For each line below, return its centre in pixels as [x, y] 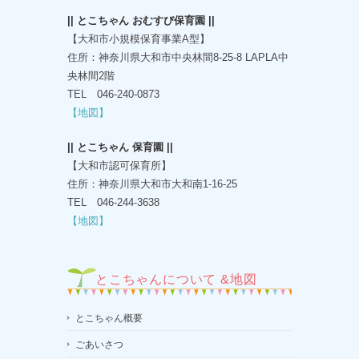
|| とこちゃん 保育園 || [120, 147]
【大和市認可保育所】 [119, 166]
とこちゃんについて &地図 [176, 280]
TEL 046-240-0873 [113, 95]
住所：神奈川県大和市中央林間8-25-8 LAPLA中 [178, 58]
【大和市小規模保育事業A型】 [139, 39]
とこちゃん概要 [109, 319]
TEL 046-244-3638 [113, 203]
